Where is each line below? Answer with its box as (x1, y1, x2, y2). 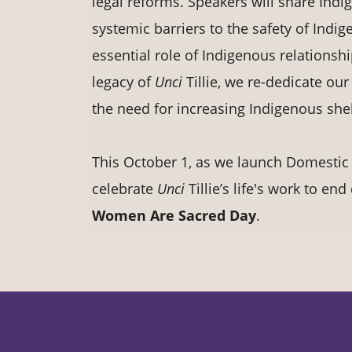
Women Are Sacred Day (92, 206, 256, 225)
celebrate (92, 179, 157, 199)
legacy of (92, 72, 155, 92)
